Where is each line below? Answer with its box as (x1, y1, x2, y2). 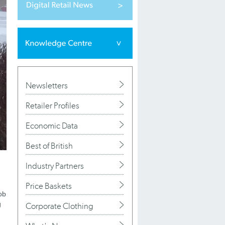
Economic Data (26, 121, 78, 131)
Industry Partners (26, 161, 84, 171)
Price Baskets (26, 181, 72, 191)
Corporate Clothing (26, 201, 93, 211)
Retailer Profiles (26, 100, 79, 110)
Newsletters (26, 80, 68, 90)
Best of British (26, 141, 73, 151)
